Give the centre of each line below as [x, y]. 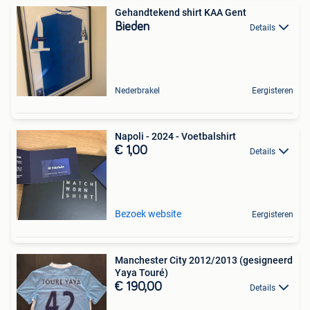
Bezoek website [148, 213]
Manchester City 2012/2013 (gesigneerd [204, 260]
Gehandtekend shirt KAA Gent [181, 12]
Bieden [132, 27]
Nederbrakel [137, 90]
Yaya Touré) [142, 272]
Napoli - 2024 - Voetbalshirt [175, 136]
